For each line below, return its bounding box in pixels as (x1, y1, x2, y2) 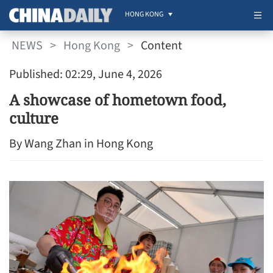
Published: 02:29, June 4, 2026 (9, 66, 162, 83)
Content (141, 37, 182, 54)
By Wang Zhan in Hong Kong (9, 135, 153, 152)
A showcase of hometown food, (9, 90, 226, 110)
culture (9, 108, 58, 128)
